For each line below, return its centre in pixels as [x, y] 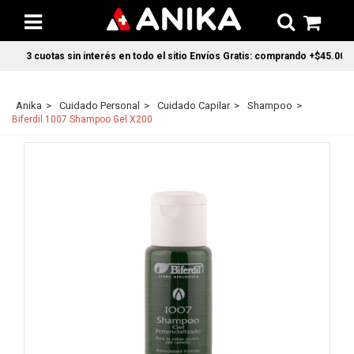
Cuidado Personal [100, 105]
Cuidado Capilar [194, 105]
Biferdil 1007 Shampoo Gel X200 [82, 119]
